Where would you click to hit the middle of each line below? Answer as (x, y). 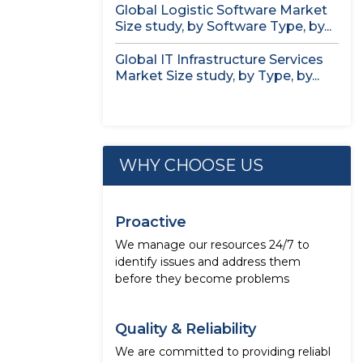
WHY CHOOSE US (191, 165)
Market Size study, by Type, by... (217, 76)
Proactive (151, 222)
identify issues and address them (208, 262)
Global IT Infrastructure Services (219, 60)
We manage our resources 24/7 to (212, 245)
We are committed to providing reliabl (223, 352)
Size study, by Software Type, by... (223, 26)
